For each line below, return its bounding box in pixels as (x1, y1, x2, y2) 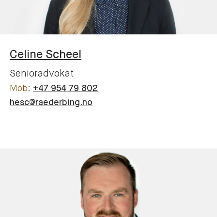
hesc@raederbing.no (10, 98, 93, 107)
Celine (10, 48, 43, 61)
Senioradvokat (10, 68, 74, 79)
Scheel (46, 48, 81, 61)
